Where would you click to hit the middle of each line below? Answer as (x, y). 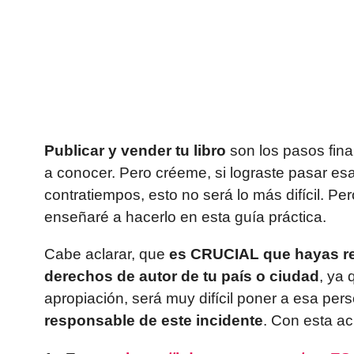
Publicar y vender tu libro (135, 151)
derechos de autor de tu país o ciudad (182, 277)
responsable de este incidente (154, 321)
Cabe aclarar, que (107, 254)
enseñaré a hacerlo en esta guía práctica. (185, 217)
